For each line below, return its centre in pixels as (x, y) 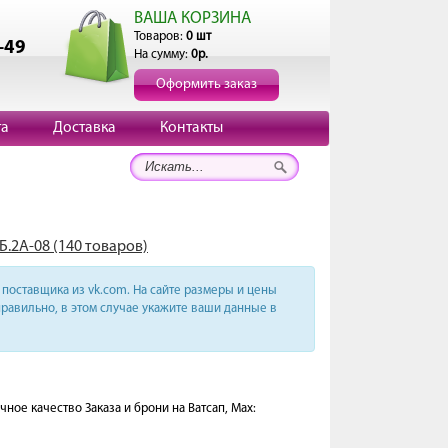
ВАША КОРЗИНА (192, 18)
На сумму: (162, 54)
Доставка (84, 128)
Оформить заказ (206, 84)
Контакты (191, 128)
